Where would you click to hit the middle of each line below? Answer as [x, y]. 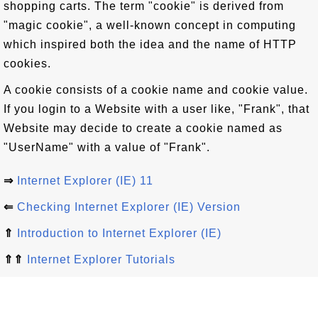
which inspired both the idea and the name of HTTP [150, 44]
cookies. [27, 64]
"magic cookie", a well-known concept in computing [150, 25]
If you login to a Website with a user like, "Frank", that [157, 109]
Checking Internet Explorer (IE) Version [129, 207]
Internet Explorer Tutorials [101, 259]
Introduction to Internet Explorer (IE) [119, 233]
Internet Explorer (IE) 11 [85, 181]
